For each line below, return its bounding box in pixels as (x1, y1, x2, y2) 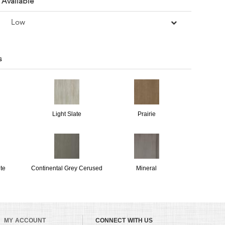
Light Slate (52, 110, 82, 118)
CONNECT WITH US (95, 217, 153, 224)
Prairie (137, 110, 156, 118)
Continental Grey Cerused (31, 165, 103, 172)
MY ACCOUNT (4, 217, 46, 224)
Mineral (136, 165, 157, 172)
